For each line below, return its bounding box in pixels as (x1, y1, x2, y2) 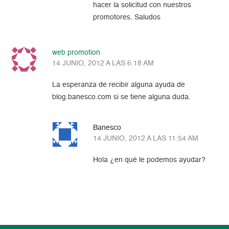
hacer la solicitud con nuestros (93, 2, 192, 9)
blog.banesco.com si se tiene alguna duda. (52, 94, 191, 101)
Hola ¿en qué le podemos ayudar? (93, 156, 206, 164)
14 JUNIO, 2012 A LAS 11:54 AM (93, 135, 199, 143)
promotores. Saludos (93, 14, 161, 21)
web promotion (52, 49, 101, 57)
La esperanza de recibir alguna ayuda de (52, 81, 186, 89)
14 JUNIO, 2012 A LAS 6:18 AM (52, 60, 154, 67)
